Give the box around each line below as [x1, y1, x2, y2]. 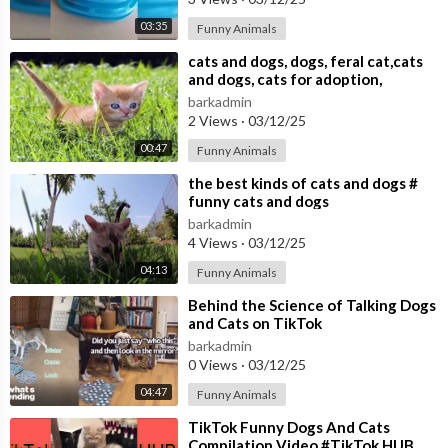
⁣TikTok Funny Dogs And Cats [188, 418, 390, 437]
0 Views [188, 356, 241, 374]
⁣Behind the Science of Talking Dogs [188, 296, 436, 315]
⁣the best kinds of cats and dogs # [188, 174, 418, 193]
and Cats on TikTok [188, 314, 322, 333]
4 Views [188, 234, 241, 252]
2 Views [188, 112, 241, 130]
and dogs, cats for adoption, [188, 70, 382, 89]
